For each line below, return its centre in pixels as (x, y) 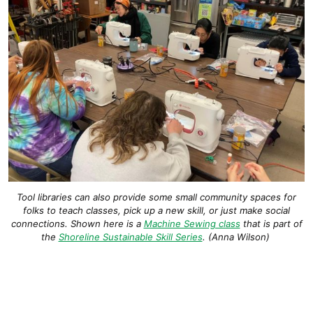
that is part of (271, 223)
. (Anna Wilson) (237, 236)
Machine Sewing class (192, 223)
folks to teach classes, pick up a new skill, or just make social (156, 210)
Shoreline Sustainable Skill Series (130, 236)
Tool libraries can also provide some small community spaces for (156, 197)
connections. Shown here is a (77, 223)
